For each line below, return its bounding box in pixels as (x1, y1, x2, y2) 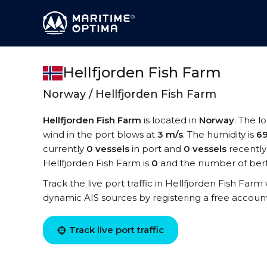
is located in (141, 114, 199, 126)
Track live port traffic (69, 224, 164, 235)
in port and (129, 143, 184, 154)
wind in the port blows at (43, 129, 157, 140)
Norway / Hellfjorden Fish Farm (43, 88, 216, 101)
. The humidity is (183, 129, 256, 140)
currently (43, 143, 86, 154)
